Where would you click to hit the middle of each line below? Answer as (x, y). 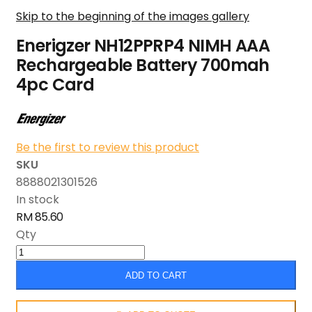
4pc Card (55, 85)
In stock (38, 200)
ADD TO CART (156, 275)
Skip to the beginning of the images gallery (133, 16)
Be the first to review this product (108, 148)
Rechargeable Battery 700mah (143, 65)
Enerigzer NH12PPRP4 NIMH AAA (143, 46)
